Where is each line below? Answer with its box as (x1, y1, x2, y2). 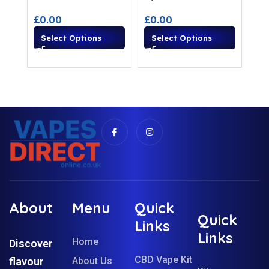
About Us (71, 255, 112, 267)
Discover (9, 237, 53, 250)
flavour (9, 255, 44, 268)
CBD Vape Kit (134, 253, 192, 265)
